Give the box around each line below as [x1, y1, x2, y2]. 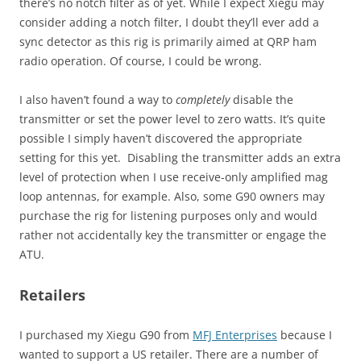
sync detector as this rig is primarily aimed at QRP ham [19, 34, 317, 50]
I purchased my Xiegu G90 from [19, 327, 193, 343]
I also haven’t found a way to [19, 92, 176, 108]
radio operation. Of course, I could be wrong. [19, 53, 262, 69]
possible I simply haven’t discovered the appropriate [19, 131, 302, 147]
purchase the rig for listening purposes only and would [19, 208, 317, 224]
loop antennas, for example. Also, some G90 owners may [19, 189, 325, 205]
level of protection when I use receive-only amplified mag [19, 169, 328, 185]
